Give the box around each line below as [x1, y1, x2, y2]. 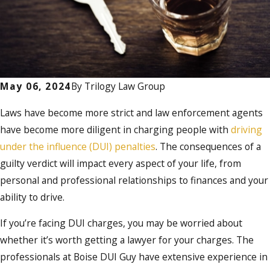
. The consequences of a [155, 139, 261, 153]
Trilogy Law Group [84, 80, 165, 93]
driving [231, 122, 262, 136]
